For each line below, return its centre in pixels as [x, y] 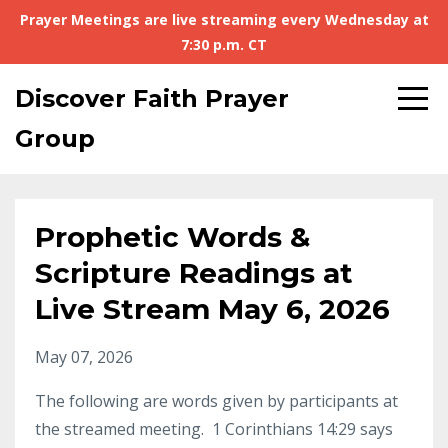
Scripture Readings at [194, 273]
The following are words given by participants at [216, 401]
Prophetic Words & [172, 237]
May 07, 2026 [84, 357]
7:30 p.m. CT [224, 44]
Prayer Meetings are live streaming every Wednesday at [224, 19]
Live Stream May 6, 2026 [212, 309]
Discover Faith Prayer [152, 98]
